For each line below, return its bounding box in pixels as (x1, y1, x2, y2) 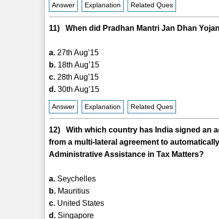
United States (55, 198, 105, 207)
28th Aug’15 (55, 72, 99, 81)
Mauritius (56, 186, 90, 195)
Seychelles (55, 174, 96, 183)
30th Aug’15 (56, 85, 100, 93)
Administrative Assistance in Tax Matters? (49, 150, 204, 158)
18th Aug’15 (56, 60, 100, 69)
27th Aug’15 (55, 48, 99, 57)
